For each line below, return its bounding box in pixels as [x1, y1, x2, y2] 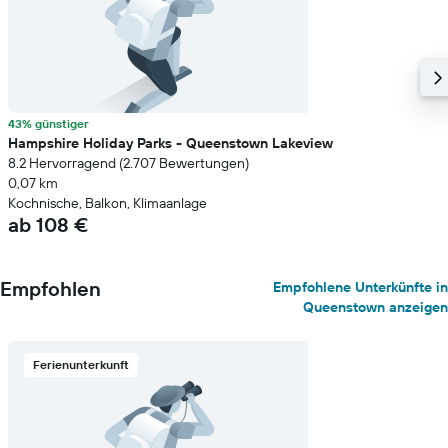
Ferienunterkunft [33, 357, 129, 372]
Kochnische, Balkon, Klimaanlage [8, 194, 207, 212]
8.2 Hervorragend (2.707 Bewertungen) [8, 154, 249, 172]
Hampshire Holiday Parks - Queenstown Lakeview [8, 134, 333, 152]
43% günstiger [8, 116, 89, 131]
